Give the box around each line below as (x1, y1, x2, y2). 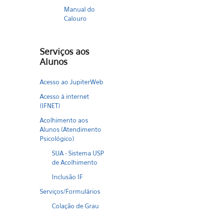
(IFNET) (40, 102, 61, 109)
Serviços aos (40, 46, 90, 57)
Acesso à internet (40, 93, 90, 100)
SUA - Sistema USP (52, 149, 105, 157)
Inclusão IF (52, 173, 83, 181)
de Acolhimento (52, 158, 98, 166)
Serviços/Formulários (40, 187, 101, 195)
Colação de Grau (52, 202, 99, 210)
